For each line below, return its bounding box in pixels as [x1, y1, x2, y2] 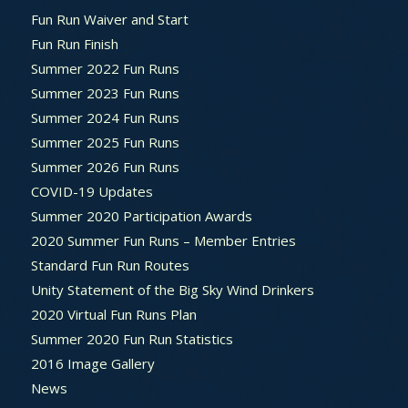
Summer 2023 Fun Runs [30, 83, 179, 102]
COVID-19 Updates [30, 181, 153, 200]
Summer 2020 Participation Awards [30, 206, 252, 225]
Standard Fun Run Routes [30, 255, 189, 274]
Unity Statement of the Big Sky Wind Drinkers [30, 280, 314, 299]
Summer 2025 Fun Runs [30, 132, 179, 151]
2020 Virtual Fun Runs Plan [30, 304, 197, 323]
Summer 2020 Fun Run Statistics [30, 329, 233, 348]
